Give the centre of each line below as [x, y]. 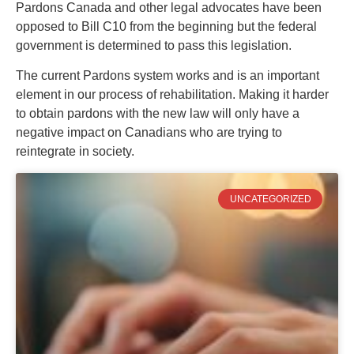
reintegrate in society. [75, 152]
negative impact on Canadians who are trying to [149, 133]
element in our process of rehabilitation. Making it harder [172, 95]
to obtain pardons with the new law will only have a [158, 114]
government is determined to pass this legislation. [154, 45]
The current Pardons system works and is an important [168, 76]
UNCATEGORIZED [270, 199]
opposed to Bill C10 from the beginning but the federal [166, 26]
